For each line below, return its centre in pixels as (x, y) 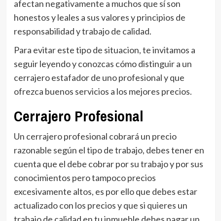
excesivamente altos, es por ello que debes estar (105, 191)
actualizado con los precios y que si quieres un (100, 205)
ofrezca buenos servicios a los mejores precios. (103, 91)
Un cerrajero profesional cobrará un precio (95, 136)
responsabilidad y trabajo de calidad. (83, 31)
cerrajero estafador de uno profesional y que (99, 77)
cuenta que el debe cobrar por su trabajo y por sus (108, 164)
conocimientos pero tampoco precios (85, 177)
